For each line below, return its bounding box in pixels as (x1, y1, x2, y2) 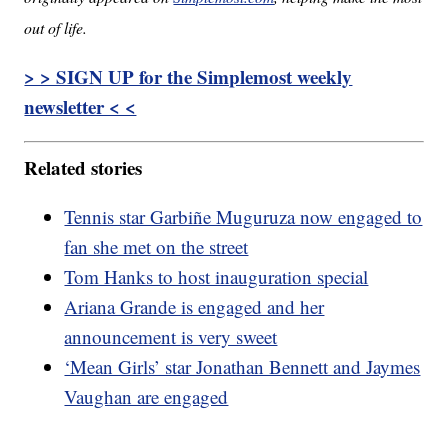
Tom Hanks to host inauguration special (64, 263, 369, 289)
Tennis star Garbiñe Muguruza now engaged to (64, 203, 423, 229)
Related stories (24, 153, 143, 181)
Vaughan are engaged (64, 383, 229, 409)
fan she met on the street (64, 233, 249, 259)
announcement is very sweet (64, 323, 278, 349)
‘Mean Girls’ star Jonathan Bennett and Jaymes (64, 353, 421, 379)
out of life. (24, 17, 88, 39)
